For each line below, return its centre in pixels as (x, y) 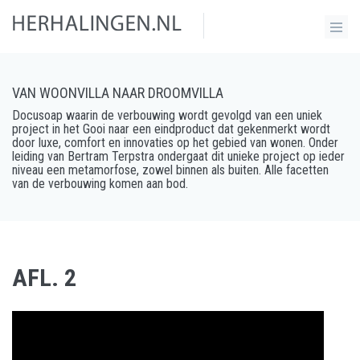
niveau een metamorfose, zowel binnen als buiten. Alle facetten (170, 170)
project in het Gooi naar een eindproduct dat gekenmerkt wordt (171, 129)
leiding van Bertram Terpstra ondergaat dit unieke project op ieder (178, 156)
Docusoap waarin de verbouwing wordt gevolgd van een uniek (167, 115)
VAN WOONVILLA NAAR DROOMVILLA (118, 93)
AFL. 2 (44, 278)
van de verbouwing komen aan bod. (100, 184)
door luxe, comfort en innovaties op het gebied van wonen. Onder (175, 143)
